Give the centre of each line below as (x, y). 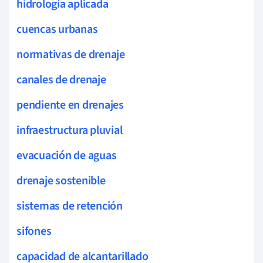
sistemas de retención (70, 206)
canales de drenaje (61, 80)
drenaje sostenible (61, 181)
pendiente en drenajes (70, 105)
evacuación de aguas (67, 155)
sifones (34, 231)
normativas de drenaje (71, 54)
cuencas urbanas (57, 29)
